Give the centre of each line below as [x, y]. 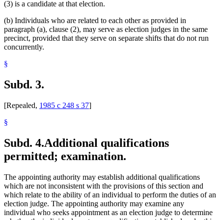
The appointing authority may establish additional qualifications [102, 177]
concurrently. [24, 47]
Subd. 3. [24, 85]
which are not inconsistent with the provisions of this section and [104, 186]
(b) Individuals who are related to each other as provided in [95, 21]
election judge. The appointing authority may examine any [94, 203]
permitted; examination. [65, 156]
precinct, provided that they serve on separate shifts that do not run [106, 38]
